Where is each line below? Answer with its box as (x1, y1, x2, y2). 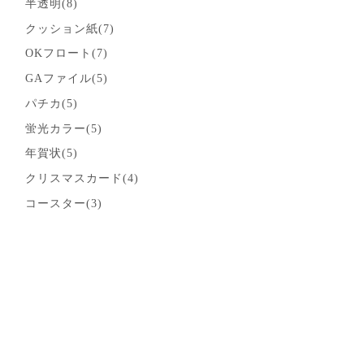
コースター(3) (24, 197, 103, 210)
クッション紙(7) (24, 22, 115, 35)
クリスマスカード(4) (24, 172, 140, 185)
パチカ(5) (24, 97, 79, 110)
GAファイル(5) (24, 72, 109, 85)
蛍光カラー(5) (24, 122, 103, 135)
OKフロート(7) (24, 47, 109, 60)
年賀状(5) (24, 147, 79, 160)
